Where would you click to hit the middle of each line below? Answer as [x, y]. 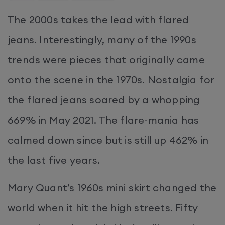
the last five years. [54, 160]
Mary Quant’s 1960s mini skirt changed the [112, 187]
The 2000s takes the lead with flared [98, 19]
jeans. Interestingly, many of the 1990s [102, 39]
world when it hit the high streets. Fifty [103, 207]
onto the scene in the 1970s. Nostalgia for [111, 79]
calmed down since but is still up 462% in [108, 140]
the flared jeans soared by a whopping [104, 99]
